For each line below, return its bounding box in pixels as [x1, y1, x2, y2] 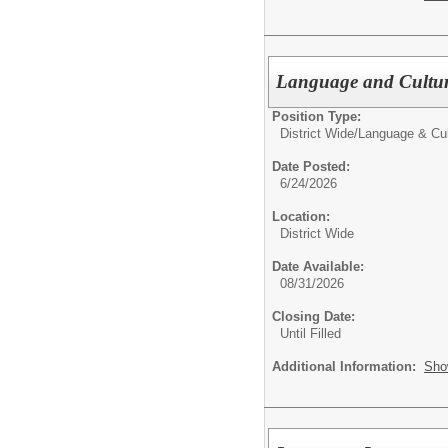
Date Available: [272, 259, 364, 274]
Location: [272, 209, 330, 224]
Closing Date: [272, 309, 355, 324]
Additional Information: [272, 359, 424, 374]
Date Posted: [272, 159, 350, 174]
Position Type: [272, 109, 361, 124]
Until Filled [280, 326, 341, 341]
